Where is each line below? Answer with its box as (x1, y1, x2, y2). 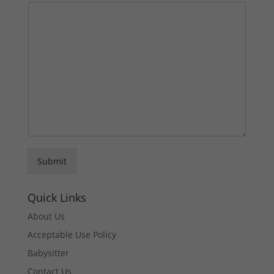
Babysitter (27, 247, 69, 259)
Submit (37, 155, 67, 167)
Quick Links (27, 190, 86, 205)
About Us (27, 210, 65, 222)
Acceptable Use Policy (27, 229, 116, 240)
